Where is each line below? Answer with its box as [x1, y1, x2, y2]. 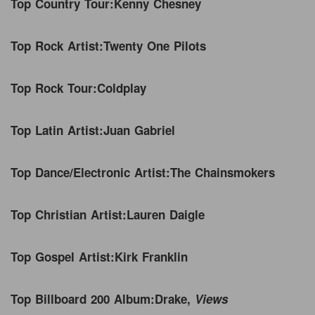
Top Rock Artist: [11, 37, 103, 54]
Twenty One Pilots [103, 37, 210, 54]
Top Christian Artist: [11, 205, 127, 223]
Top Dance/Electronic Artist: [11, 163, 170, 181]
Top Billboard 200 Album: [11, 290, 155, 307]
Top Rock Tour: [11, 79, 97, 96]
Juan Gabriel [103, 121, 179, 139]
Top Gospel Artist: [11, 247, 115, 265]
